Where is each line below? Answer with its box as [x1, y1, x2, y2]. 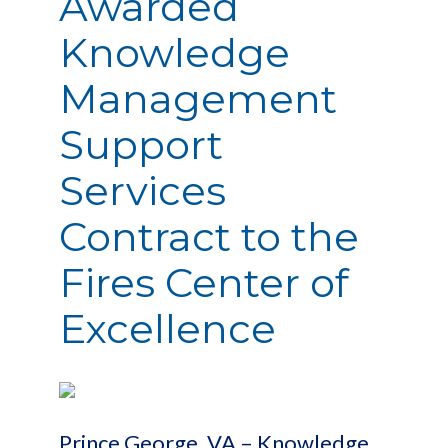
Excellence [59, 304, 276, 353]
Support [59, 120, 223, 169]
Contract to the [59, 212, 359, 261]
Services [59, 166, 226, 215]
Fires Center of [59, 258, 349, 307]
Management [59, 74, 337, 123]
